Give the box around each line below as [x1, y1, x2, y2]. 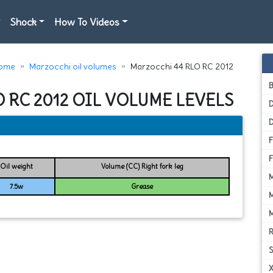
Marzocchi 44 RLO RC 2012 [130, 61, 233, 72]
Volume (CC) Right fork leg [101, 161, 183, 171]
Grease [131, 182, 154, 191]
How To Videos [54, 15, 120, 28]
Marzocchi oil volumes [29, 61, 116, 72]
